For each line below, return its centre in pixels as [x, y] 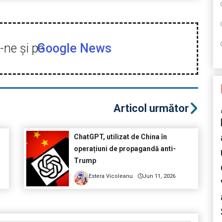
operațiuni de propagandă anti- [125, 149]
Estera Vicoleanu [111, 176]
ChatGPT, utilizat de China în [120, 137]
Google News [74, 49]
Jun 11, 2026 [159, 176]
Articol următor [151, 109]
